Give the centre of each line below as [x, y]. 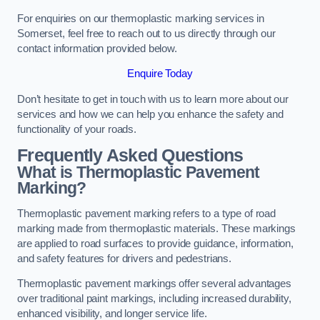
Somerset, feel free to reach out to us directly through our [146, 33]
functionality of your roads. [77, 129]
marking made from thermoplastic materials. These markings [156, 228]
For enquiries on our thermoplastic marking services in [141, 18]
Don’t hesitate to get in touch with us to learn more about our [153, 99]
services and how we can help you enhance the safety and [151, 114]
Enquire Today [160, 74]
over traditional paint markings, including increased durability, [154, 299]
